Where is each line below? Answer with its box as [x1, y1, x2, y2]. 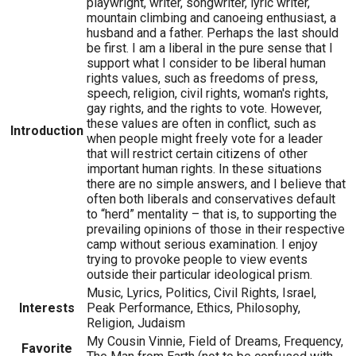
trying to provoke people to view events [87, 251, 308, 267]
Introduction [10, 122, 83, 138]
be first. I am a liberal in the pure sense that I [87, 40, 333, 56]
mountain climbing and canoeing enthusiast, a [87, 10, 336, 25]
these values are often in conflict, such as [87, 115, 316, 131]
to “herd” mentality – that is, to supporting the [87, 206, 337, 222]
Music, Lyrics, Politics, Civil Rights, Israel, [87, 284, 316, 300]
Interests [19, 300, 75, 315]
